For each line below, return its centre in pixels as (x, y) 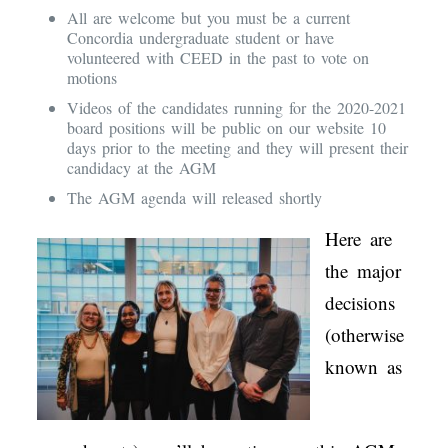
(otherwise (364, 334)
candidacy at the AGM (141, 167)
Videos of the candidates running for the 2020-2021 (236, 107)
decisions (359, 302)
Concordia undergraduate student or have (200, 37)
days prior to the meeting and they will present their (237, 147)
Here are (358, 238)
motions (91, 77)
